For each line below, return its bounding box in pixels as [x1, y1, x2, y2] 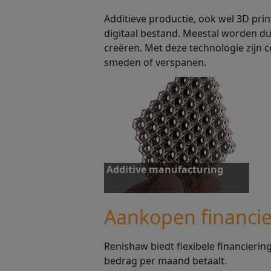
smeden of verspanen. [104, 56, 206, 69]
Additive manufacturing [106, 163, 223, 176]
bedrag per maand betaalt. [104, 254, 227, 267]
